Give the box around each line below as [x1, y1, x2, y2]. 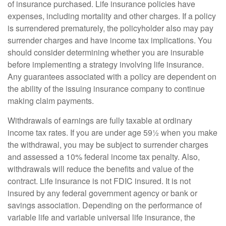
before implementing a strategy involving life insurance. [8, 59, 204, 70]
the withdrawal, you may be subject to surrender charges [8, 139, 208, 150]
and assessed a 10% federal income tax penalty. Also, [8, 151, 200, 162]
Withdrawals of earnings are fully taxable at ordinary [8, 115, 192, 126]
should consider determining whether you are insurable [8, 46, 204, 58]
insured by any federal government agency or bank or [8, 187, 197, 199]
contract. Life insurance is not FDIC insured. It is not [8, 175, 191, 187]
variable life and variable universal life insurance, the [8, 211, 195, 223]
